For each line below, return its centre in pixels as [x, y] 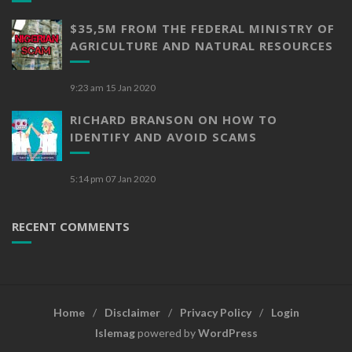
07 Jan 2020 [130, 178]
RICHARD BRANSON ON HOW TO [174, 119]
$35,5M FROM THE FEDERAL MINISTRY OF [202, 28]
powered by [166, 332]
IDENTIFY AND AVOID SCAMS [163, 136]
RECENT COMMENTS [71, 226]
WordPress [227, 332]
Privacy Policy [215, 312]
